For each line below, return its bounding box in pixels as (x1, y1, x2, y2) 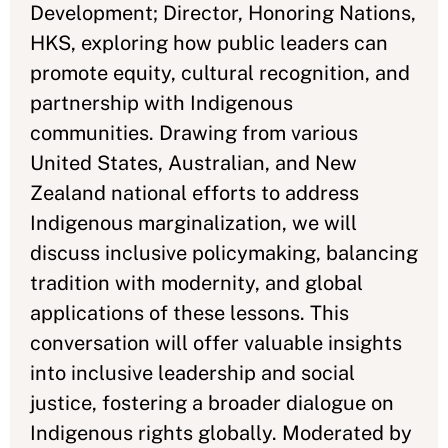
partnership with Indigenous (30, 90, 293, 115)
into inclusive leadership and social (30, 360, 355, 385)
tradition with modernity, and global (30, 270, 363, 295)
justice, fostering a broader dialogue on (30, 390, 394, 415)
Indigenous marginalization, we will (30, 210, 357, 235)
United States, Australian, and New (30, 150, 357, 175)
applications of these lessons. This (30, 300, 349, 325)
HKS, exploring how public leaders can (30, 30, 388, 55)
